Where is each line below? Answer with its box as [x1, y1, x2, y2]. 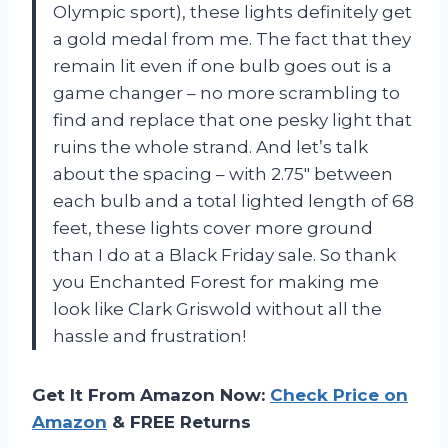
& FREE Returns [107, 411, 251, 432]
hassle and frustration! [53, 325, 246, 346]
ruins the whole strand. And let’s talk [53, 136, 368, 157]
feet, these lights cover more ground [53, 217, 373, 238]
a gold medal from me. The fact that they [53, 28, 411, 49]
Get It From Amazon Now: [32, 384, 270, 405]
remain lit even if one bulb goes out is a [53, 55, 392, 76]
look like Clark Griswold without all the [53, 298, 382, 319]
